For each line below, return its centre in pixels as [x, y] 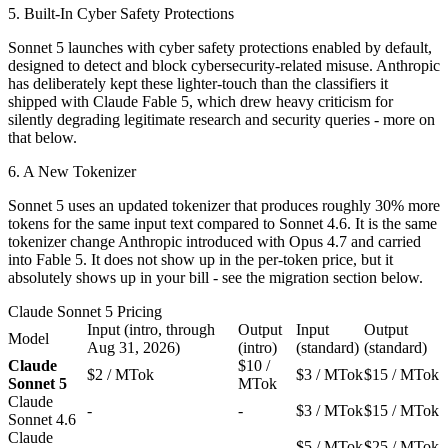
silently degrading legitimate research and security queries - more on [221, 119]
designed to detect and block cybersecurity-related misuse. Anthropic [224, 65]
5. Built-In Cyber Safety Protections [121, 13]
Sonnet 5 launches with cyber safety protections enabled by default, [220, 47]
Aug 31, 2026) [133, 347]
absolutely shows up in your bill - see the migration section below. [215, 277]
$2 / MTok [120, 374]
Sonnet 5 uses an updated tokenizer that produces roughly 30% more [224, 205]
